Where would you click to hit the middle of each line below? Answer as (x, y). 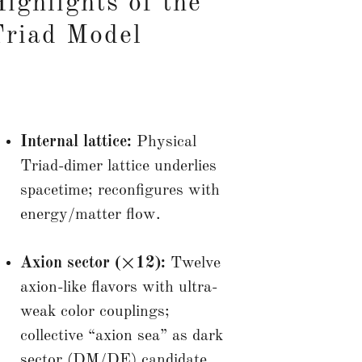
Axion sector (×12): (93, 263)
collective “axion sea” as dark (121, 336)
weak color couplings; (95, 311)
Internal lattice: (76, 142)
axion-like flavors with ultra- (118, 287)
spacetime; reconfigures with (120, 190)
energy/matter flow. (90, 215)
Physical (164, 142)
